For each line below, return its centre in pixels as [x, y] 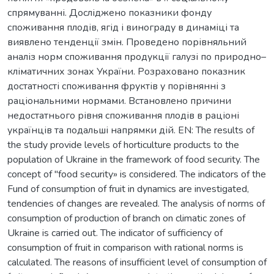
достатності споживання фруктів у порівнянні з [117, 86]
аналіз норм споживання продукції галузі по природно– [137, 57]
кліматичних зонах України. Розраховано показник [126, 71]
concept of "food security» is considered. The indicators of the [137, 174]
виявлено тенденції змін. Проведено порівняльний [127, 42]
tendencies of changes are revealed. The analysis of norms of [136, 203]
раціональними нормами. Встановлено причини [119, 101]
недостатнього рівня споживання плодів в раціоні [123, 115]
